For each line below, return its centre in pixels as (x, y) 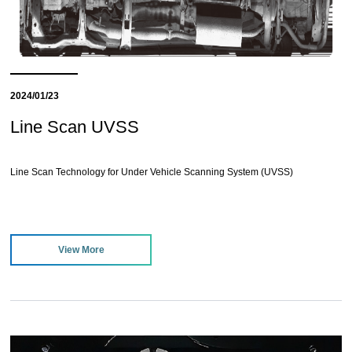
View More (81, 250)
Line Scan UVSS (75, 127)
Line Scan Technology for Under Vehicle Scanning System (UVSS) (152, 172)
